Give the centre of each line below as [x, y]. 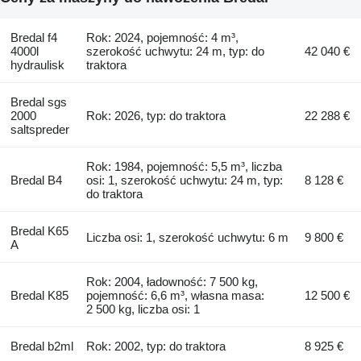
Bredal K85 [39, 296]
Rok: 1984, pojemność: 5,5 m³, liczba [185, 167]
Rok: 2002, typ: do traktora [156, 346]
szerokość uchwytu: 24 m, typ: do [176, 52]
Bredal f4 [33, 38]
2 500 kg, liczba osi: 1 [143, 309]
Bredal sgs [38, 102]
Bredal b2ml [41, 346]
